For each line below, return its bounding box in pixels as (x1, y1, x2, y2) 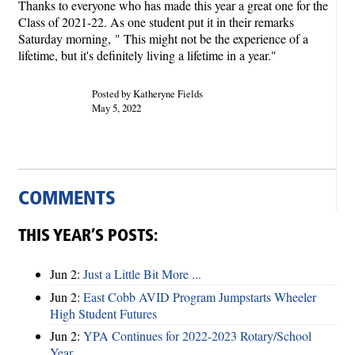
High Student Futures (50, 304, 157, 322)
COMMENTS (18, 189, 116, 209)
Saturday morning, (18, 29, 111, 47)
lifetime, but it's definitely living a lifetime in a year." (18, 46, 277, 63)
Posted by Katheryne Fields (91, 86, 203, 101)
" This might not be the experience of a (111, 29, 308, 47)
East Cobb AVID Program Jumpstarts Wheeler (83, 288, 316, 305)
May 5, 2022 (91, 100, 141, 115)
